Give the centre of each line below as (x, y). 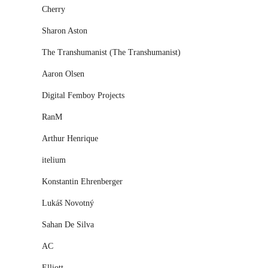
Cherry (54, 9)
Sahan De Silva (68, 225)
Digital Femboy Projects (83, 95)
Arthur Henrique (70, 138)
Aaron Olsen (63, 74)
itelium (54, 160)
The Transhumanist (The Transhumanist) (111, 52)
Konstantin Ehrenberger (82, 182)
